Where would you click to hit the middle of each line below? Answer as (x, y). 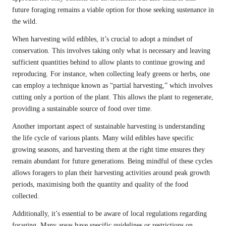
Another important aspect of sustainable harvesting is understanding (108, 127)
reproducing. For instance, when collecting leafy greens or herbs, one (111, 74)
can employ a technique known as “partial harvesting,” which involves (112, 86)
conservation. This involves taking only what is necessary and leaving (111, 51)
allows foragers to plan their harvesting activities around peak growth (111, 173)
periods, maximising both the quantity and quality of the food (100, 185)
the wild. (25, 22)
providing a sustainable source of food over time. (82, 109)
